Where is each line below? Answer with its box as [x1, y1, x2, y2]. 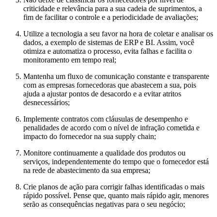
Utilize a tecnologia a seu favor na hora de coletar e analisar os [23, 30, 213, 38]
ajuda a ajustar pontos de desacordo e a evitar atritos [23, 90, 181, 98]
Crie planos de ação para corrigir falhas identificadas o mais [23, 183, 204, 191]
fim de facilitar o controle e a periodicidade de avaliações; [23, 13, 198, 22]
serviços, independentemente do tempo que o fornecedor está [23, 157, 209, 166]
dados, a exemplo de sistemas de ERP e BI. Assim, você [23, 38, 194, 47]
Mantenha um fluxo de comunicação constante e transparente [23, 72, 209, 81]
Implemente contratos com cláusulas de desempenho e [23, 115, 188, 124]
